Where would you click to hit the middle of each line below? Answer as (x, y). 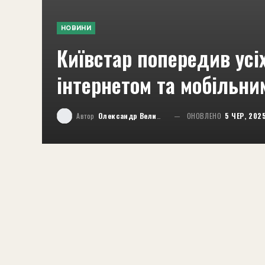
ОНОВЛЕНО (205, 116)
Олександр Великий (127, 116)
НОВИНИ (76, 28)
